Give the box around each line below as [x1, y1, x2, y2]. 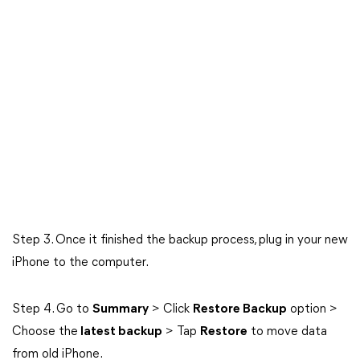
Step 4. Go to [12, 303, 92, 316]
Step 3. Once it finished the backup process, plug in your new [12, 234, 348, 247]
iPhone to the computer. [12, 256, 149, 269]
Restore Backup [193, 303, 287, 316]
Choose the [12, 325, 78, 338]
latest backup [78, 325, 162, 338]
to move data [247, 325, 327, 338]
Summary [92, 303, 149, 316]
